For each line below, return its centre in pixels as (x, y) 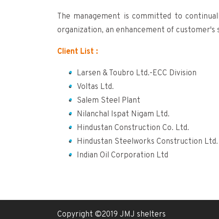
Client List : (77, 52)
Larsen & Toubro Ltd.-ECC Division (137, 73)
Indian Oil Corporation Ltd (122, 155)
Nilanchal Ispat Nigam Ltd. (123, 114)
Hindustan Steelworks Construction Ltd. (147, 142)
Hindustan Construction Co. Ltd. (133, 128)
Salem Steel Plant (109, 100)
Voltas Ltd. (95, 87)
